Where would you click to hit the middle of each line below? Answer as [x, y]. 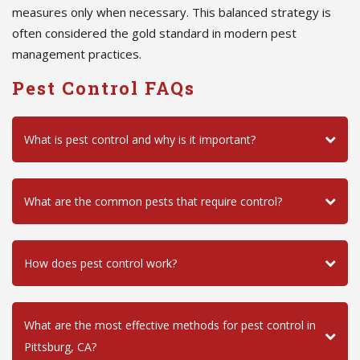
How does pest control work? [100, 263]
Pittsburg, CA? [60, 346]
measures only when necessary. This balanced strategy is [172, 12]
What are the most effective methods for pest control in [170, 325]
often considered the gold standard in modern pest [154, 33]
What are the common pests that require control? [153, 201]
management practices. [77, 53]
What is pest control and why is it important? [140, 139]
